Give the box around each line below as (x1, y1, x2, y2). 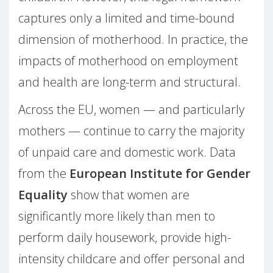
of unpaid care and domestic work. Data (18, 144, 236, 161)
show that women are (68, 186, 190, 204)
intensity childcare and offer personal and (18, 250, 245, 268)
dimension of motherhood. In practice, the (18, 31, 248, 48)
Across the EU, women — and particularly (18, 101, 244, 118)
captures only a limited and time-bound (18, 10, 235, 27)
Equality (18, 186, 68, 204)
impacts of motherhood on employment (18, 52, 238, 69)
